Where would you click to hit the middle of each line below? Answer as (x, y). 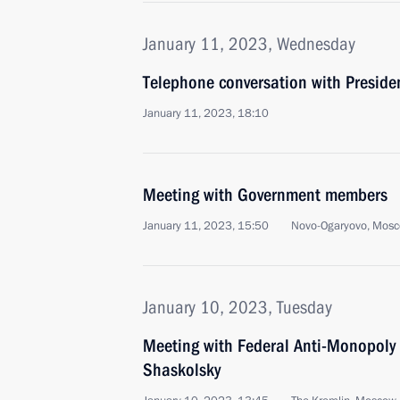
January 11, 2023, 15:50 (206, 226)
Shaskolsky (182, 370)
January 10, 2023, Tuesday (237, 307)
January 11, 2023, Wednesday (249, 44)
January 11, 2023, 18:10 (206, 113)
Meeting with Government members (265, 195)
